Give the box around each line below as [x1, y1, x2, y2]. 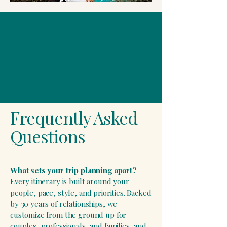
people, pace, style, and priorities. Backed [10, 187, 152, 198]
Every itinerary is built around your [10, 176, 129, 186]
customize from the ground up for [10, 210, 127, 220]
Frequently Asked [10, 106, 137, 129]
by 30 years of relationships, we [10, 199, 118, 209]
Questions [10, 125, 85, 148]
